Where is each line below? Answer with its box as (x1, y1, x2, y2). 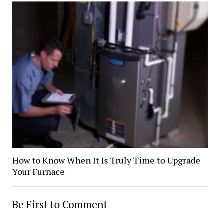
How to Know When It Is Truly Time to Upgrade (12, 154, 200, 166)
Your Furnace (12, 165, 65, 177)
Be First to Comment (12, 197, 108, 211)
